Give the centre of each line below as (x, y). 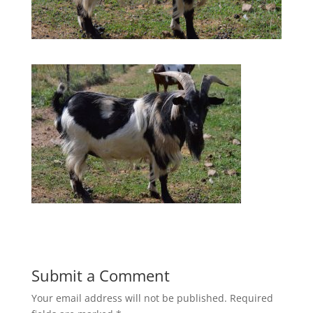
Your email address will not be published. (129, 298)
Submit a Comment (100, 275)
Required (251, 298)
